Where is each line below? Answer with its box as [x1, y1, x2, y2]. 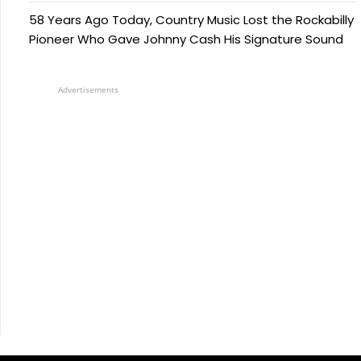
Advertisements [58, 84, 118, 96]
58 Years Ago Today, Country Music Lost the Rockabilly [29, 11, 354, 29]
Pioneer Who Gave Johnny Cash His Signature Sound [29, 31, 343, 48]
